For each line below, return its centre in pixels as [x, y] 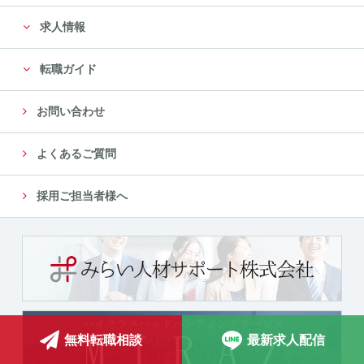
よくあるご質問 [75, 153]
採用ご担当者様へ [81, 195]
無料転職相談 [103, 340]
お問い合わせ [69, 111]
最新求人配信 [286, 340]
